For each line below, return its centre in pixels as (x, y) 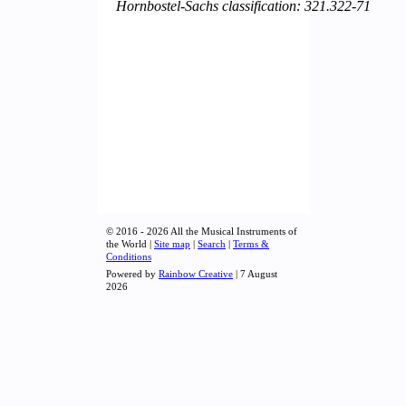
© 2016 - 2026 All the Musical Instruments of (202, 231)
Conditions (129, 256)
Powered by (132, 274)
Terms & (251, 244)
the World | (130, 244)
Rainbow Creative (196, 274)
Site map (172, 244)
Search (212, 244)
